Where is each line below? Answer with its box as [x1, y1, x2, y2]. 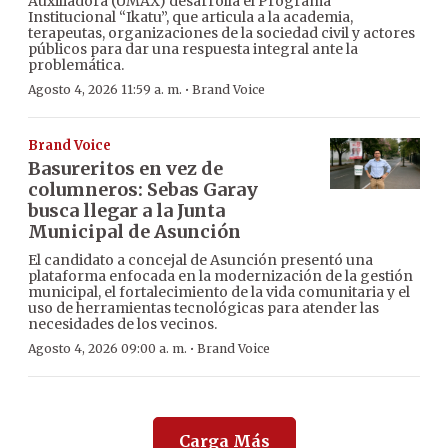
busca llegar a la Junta [28, 199, 225, 223]
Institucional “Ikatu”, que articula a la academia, [28, 8, 353, 27]
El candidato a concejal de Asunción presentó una [28, 251, 373, 270]
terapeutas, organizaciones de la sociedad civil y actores [28, 24, 415, 43]
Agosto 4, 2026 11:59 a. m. [28, 82, 182, 98]
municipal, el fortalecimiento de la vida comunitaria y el [28, 283, 410, 302]
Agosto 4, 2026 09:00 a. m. [28, 341, 187, 357]
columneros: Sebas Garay [28, 178, 258, 202]
